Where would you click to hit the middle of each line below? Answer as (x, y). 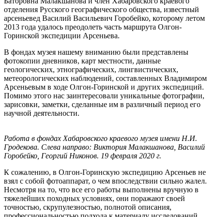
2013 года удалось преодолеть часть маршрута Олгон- (93, 27)
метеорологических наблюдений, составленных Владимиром (105, 78)
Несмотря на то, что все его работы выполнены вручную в (101, 189)
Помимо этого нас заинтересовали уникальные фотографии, (104, 95)
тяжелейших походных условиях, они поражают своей (94, 198)
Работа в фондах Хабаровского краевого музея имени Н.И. (101, 138)
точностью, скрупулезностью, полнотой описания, (88, 207)
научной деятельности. (42, 113)
